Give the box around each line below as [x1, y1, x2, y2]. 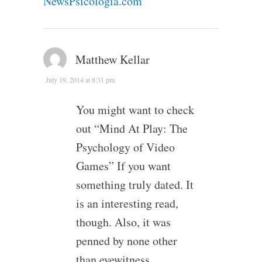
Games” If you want [75, 157, 171, 174]
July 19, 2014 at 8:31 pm [45, 74, 115, 84]
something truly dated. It [75, 176, 194, 192]
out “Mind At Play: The [75, 120, 188, 136]
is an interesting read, [75, 195, 178, 211]
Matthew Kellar [75, 51, 150, 67]
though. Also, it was [75, 213, 171, 230]
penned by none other [75, 232, 177, 249]
